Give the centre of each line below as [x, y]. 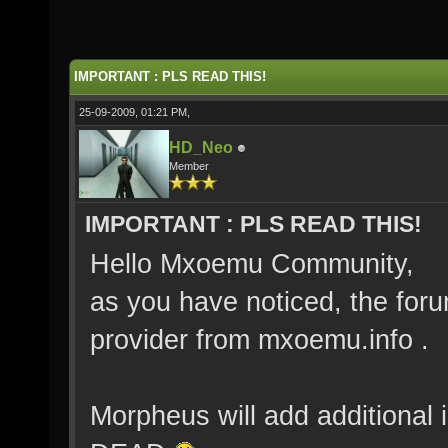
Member [189, 166]
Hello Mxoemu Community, [252, 263]
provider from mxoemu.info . [259, 339]
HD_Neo [201, 147]
